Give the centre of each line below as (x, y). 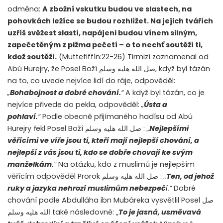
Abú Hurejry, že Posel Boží (52, 69)
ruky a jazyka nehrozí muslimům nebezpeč (87, 188)
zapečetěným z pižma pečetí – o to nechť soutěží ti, (105, 45)
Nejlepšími (169, 129)
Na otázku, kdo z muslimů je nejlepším (126, 165)
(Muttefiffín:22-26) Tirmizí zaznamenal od (133, 57)
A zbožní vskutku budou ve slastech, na (117, 9)
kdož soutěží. (32, 57)
